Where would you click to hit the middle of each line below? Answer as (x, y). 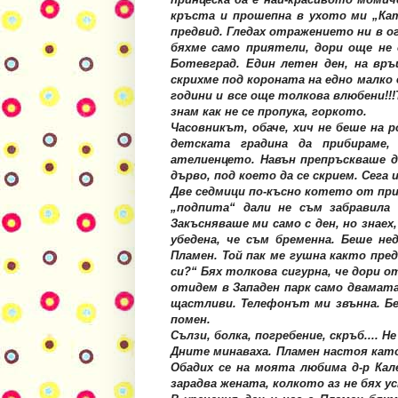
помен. (191, 320)
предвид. (199, 32)
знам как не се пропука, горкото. (269, 112)
